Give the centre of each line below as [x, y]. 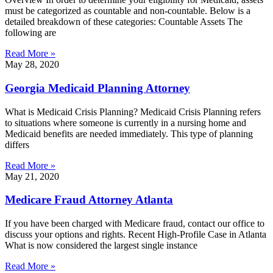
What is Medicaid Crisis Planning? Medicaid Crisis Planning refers [133, 112]
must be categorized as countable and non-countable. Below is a [128, 11]
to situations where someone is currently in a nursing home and [126, 122]
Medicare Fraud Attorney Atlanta [89, 200]
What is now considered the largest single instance [101, 246]
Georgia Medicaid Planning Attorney [97, 88]
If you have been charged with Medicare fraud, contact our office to [135, 224]
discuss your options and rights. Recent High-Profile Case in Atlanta [136, 235]
